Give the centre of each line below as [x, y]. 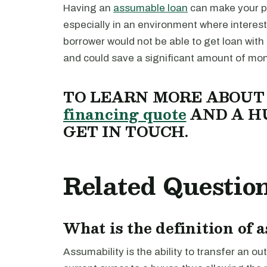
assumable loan [150, 8]
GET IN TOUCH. [126, 131]
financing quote [125, 114]
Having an [88, 8]
